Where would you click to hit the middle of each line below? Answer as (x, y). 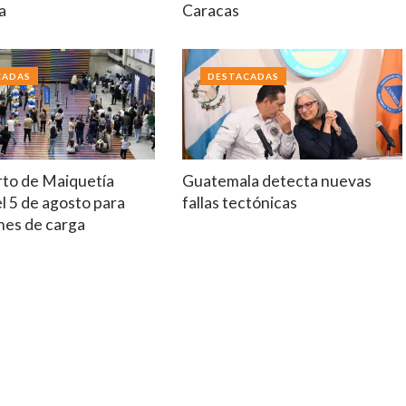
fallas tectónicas (239, 202)
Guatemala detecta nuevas (276, 180)
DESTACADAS (243, 76)
